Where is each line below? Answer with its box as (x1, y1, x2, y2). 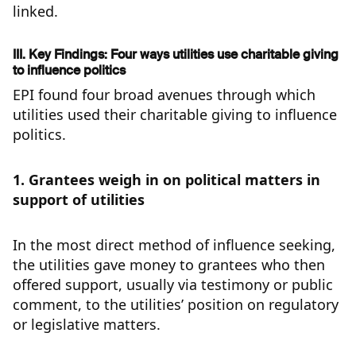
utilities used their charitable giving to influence (13, 105, 337, 125)
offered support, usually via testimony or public (13, 275, 333, 295)
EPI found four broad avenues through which (13, 85, 315, 105)
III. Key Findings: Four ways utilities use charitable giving (13, 46, 339, 64)
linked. (13, 2, 58, 21)
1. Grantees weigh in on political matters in (13, 170, 320, 190)
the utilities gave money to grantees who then (13, 255, 325, 275)
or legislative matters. (13, 315, 161, 335)
